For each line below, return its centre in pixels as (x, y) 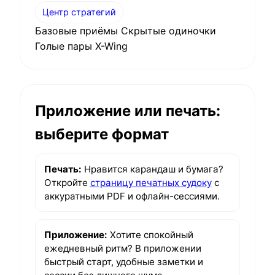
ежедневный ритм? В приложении (122, 248)
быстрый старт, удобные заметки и (123, 261)
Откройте (67, 182)
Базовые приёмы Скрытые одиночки (126, 31)
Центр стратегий (79, 12)
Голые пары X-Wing (81, 46)
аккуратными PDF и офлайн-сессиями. (132, 196)
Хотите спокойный (150, 234)
